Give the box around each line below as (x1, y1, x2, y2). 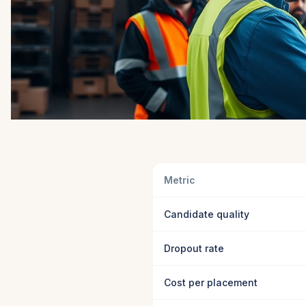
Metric (164, 174, 195, 186)
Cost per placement (164, 277, 258, 288)
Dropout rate (164, 242, 224, 254)
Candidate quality (164, 208, 249, 220)
